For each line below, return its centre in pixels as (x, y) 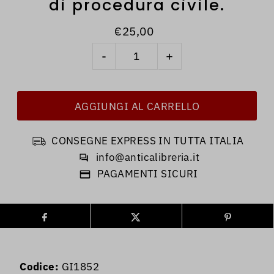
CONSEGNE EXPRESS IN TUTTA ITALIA (148, 141)
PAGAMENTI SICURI (148, 174)
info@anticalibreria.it (148, 157)
